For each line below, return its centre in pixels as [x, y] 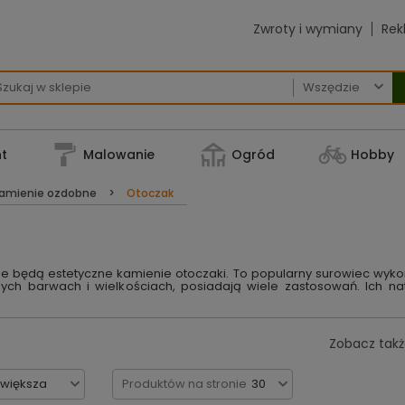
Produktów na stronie [184, 384]
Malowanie [119, 155]
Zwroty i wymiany [308, 29]
